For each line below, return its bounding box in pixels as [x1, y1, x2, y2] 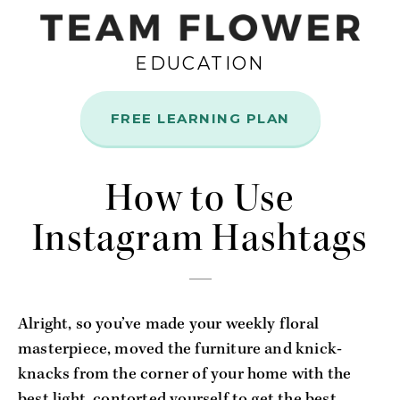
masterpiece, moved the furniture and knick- [18, 337, 343, 361]
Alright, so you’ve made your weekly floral [18, 312, 319, 336]
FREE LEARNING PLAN [110, 109, 290, 127]
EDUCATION [135, 53, 265, 75]
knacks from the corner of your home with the [18, 362, 352, 386]
